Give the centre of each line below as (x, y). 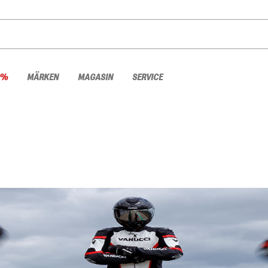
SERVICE (147, 77)
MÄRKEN (43, 77)
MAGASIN (95, 77)
